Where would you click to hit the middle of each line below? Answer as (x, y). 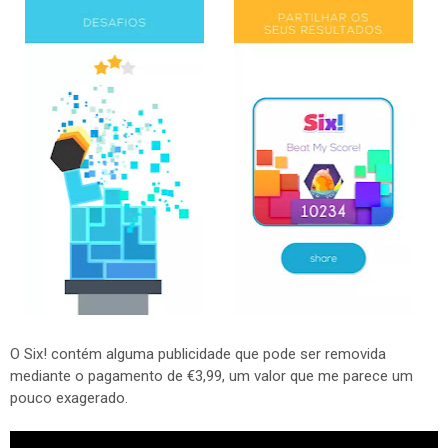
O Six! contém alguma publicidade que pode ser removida (198, 354)
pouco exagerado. (69, 398)
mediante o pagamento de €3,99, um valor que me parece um (211, 376)
